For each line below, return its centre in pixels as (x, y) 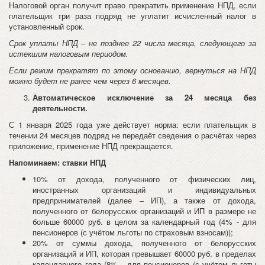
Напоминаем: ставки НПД (57, 162)
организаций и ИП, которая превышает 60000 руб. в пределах (144, 253)
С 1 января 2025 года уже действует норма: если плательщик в (132, 125)
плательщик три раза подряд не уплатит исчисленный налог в (132, 16)
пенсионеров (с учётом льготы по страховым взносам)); (133, 232)
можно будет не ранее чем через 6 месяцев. (90, 81)
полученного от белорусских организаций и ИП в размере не (144, 211)
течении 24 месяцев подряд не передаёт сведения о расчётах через (132, 135)
